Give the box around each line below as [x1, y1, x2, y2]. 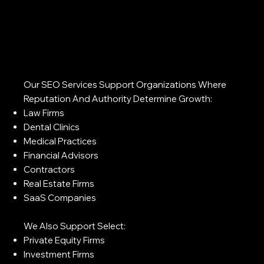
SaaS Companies [24, 192, 97, 203]
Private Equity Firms [24, 234, 105, 246]
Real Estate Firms [24, 177, 95, 189]
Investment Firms [24, 248, 95, 260]
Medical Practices [24, 135, 97, 147]
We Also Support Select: [24, 220, 126, 232]
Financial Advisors [24, 149, 99, 161]
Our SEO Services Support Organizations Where [24, 78, 227, 90]
